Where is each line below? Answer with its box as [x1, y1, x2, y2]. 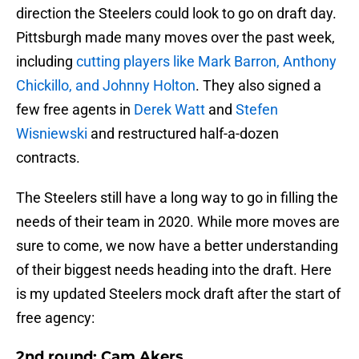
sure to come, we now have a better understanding [16, 237, 338, 255]
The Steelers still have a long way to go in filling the [16, 189, 338, 207]
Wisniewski [16, 125, 87, 143]
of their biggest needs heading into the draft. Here [16, 261, 332, 279]
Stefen [236, 101, 278, 119]
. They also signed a [196, 77, 321, 95]
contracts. [16, 149, 80, 167]
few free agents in [16, 101, 134, 119]
